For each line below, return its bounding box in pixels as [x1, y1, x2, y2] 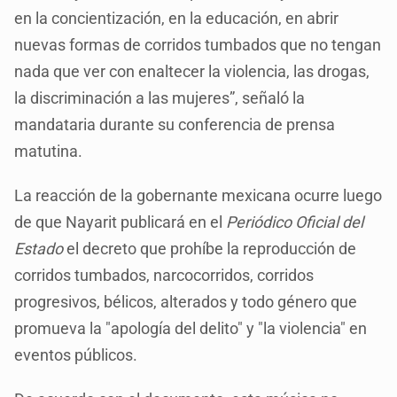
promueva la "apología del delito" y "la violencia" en [14, 318, 368, 338]
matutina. [14, 141, 83, 160]
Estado [14, 238, 64, 258]
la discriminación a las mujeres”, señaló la [14, 88, 306, 107]
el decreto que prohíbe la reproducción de [63, 238, 357, 258]
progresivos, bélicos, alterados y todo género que [14, 292, 358, 311]
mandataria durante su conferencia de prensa [14, 114, 336, 134]
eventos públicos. [14, 345, 138, 364]
